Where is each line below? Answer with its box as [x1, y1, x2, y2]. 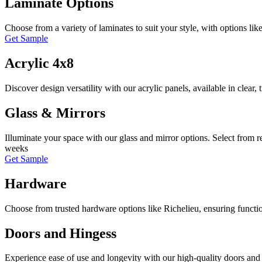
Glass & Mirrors [5, 105, 105, 120]
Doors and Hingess [5, 225, 116, 241]
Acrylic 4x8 [5, 56, 74, 71]
